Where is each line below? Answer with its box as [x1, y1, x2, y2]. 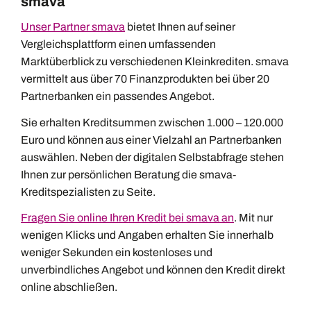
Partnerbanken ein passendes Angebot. [21, 90, 215, 103]
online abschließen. [21, 281, 117, 294]
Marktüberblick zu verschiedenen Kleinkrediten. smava [21, 56, 289, 68]
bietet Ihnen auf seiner [125, 21, 235, 33]
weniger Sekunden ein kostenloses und [21, 246, 212, 259]
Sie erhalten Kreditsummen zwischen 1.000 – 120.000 [21, 116, 283, 128]
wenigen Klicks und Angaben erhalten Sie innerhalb [21, 229, 274, 242]
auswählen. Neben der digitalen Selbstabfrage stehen [21, 151, 284, 163]
